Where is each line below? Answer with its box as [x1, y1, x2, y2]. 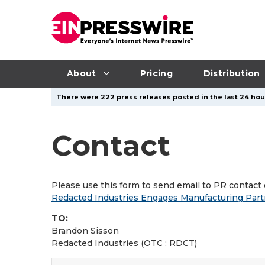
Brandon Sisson [51, 225, 119, 236]
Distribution [203, 67, 260, 79]
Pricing [140, 67, 173, 79]
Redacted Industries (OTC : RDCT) [51, 238, 197, 248]
